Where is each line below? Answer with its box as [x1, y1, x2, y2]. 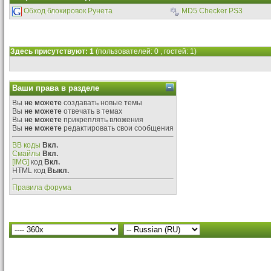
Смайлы [12, 149, 41, 158]
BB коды [12, 141, 41, 149]
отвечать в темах [62, 107, 122, 116]
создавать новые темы [62, 99, 142, 107]
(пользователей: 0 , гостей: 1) [96, 47, 197, 56]
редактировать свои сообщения [62, 124, 174, 132]
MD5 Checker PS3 [181, 7, 243, 16]
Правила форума [12, 183, 71, 192]
